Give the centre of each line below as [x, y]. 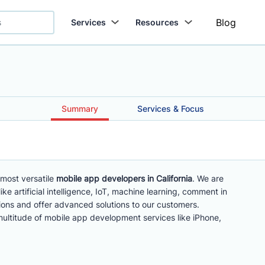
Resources [157, 22]
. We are [208, 178]
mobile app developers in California [123, 178]
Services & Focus [170, 109]
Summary [80, 109]
